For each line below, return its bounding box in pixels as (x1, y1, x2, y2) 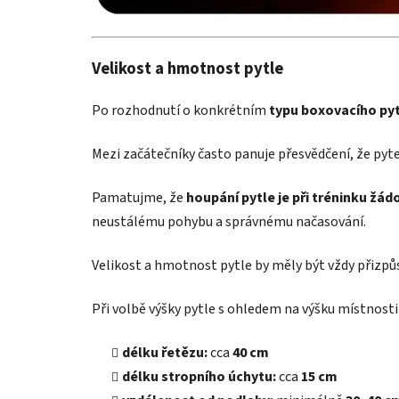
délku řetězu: (122, 343, 208, 363)
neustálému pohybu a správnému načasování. (92, 212, 366, 232)
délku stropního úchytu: (122, 367, 276, 387)
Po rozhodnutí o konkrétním (92, 101, 269, 121)
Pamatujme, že (92, 188, 186, 208)
